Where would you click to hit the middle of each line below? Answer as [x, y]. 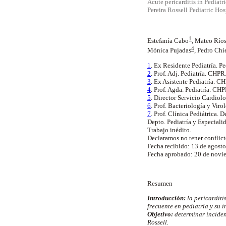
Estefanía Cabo [168, 41]
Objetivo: [160, 214]
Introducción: [166, 198]
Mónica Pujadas [169, 50]
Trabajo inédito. [169, 130]
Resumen [161, 184]
